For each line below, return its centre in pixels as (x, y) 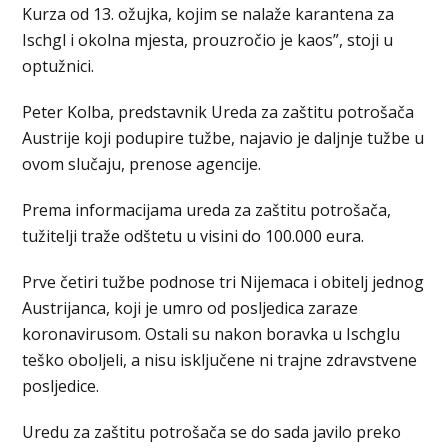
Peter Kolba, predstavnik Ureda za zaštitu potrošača (218, 112)
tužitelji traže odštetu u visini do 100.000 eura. (193, 236)
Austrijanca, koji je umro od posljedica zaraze (190, 308)
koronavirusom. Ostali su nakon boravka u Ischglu (211, 334)
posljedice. (61, 386)
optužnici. (58, 66)
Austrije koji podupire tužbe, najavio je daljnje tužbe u (223, 138)
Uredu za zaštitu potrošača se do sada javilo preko (212, 432)
